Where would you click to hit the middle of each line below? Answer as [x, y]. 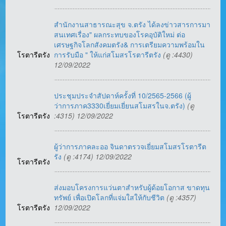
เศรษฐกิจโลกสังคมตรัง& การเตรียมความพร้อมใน [130, 45]
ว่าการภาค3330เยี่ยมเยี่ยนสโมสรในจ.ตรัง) [121, 106]
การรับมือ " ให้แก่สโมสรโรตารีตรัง [109, 55]
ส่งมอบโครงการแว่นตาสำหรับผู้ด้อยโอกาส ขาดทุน [132, 187]
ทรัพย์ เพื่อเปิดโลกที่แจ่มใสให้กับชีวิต [110, 197]
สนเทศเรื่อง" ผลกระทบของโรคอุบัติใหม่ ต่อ [120, 35]
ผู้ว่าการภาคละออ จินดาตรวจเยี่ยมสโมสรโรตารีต [130, 147]
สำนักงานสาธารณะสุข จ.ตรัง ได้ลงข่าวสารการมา [132, 24]
